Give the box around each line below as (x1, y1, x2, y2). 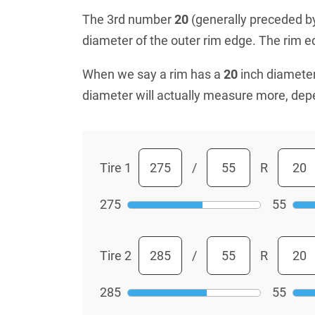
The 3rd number (82, 12, 174, 27)
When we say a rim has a (82, 67, 224, 82)
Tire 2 (100, 247, 131, 263)
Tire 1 (100, 160, 131, 175)
